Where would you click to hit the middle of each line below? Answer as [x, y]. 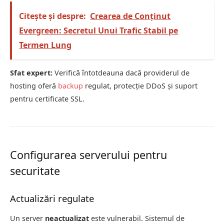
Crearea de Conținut [130, 16]
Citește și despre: [53, 16]
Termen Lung [45, 45]
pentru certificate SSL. [47, 99]
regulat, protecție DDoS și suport [140, 86]
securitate [35, 171]
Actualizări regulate [52, 198]
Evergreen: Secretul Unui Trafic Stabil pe [99, 30]
